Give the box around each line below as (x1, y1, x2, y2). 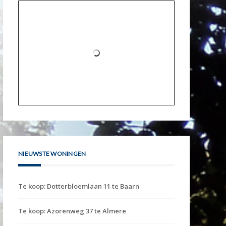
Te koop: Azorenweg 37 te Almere (18, 206, 126, 215)
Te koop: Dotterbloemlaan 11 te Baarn (18, 181, 139, 191)
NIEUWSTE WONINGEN (18, 149, 86, 157)
